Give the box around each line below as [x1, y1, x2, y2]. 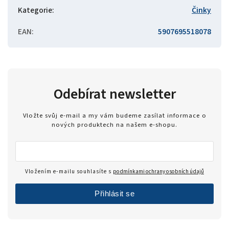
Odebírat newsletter [53, 83, 176, 104]
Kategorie [18, 4, 52, 16]
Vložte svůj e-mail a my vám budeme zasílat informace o [22, 110, 207, 120]
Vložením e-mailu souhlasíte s [25, 167, 113, 176]
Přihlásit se [95, 189, 134, 198]
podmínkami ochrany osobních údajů [113, 167, 204, 176]
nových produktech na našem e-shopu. [52, 120, 177, 129]
